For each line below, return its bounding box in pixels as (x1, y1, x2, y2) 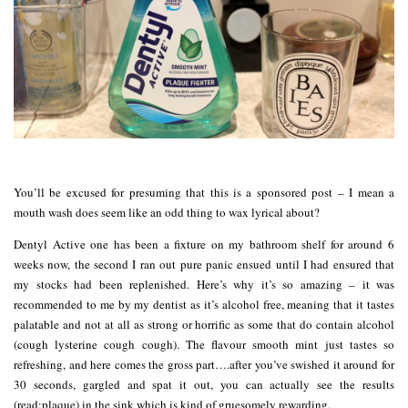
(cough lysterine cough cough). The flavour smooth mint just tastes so (14, 335, 394, 352)
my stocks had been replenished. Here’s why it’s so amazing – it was (14, 275, 394, 292)
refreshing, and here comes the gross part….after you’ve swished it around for (14, 355, 394, 372)
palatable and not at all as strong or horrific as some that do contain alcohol (14, 315, 394, 332)
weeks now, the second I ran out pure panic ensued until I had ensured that (14, 255, 394, 272)
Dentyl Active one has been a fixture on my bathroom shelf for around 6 (14, 235, 394, 252)
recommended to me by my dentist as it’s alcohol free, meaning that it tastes (14, 295, 394, 312)
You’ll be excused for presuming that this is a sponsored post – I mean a (14, 183, 394, 200)
